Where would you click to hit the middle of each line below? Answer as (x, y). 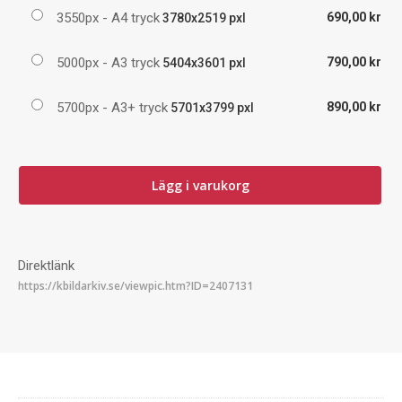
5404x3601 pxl (203, 62)
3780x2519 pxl (203, 17)
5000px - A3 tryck (108, 62)
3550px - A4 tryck (108, 17)
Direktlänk (46, 265)
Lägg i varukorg (200, 185)
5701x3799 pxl (211, 107)
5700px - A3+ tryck (112, 107)
